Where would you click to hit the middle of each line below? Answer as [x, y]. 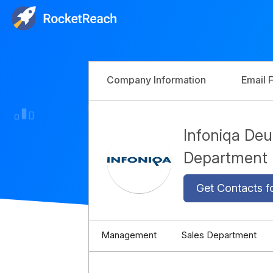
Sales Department [218, 235]
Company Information [156, 80]
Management [129, 235]
